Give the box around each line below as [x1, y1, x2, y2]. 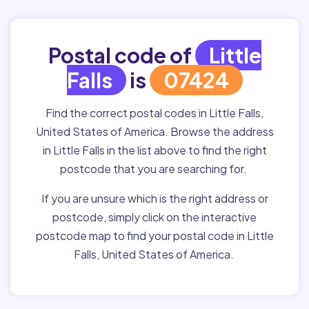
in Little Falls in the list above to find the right [42, 143, 267, 157]
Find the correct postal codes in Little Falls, [46, 106, 263, 120]
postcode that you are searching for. [60, 161, 249, 176]
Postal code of [48, 42, 195, 68]
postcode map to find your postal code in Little [35, 228, 274, 243]
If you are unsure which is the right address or [41, 191, 268, 206]
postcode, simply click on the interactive [52, 210, 257, 224]
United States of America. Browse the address [35, 124, 274, 139]
